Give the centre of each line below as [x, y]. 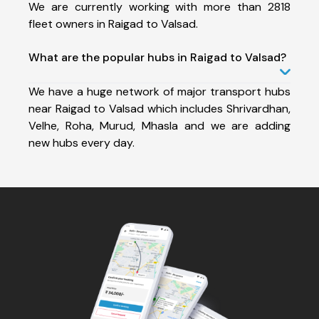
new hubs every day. [82, 142]
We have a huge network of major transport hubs [159, 91]
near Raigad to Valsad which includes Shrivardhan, [159, 108]
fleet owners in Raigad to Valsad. [113, 23]
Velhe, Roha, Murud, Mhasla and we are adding [159, 125]
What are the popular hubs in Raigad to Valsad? [157, 57]
